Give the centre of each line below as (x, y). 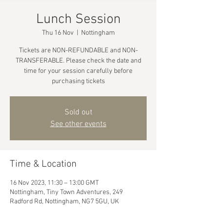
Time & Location (43, 164)
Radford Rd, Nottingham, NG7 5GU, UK (64, 202)
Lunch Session (78, 20)
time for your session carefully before (78, 71)
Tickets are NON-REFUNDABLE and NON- (78, 51)
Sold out (78, 112)
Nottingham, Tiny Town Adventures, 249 (66, 192)
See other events (78, 124)
